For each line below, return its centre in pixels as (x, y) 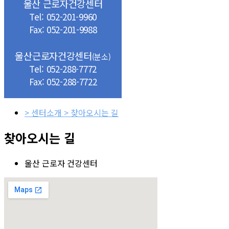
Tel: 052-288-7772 (63, 69)
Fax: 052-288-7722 (63, 82)
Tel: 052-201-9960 (63, 17)
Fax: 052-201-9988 (63, 30)
